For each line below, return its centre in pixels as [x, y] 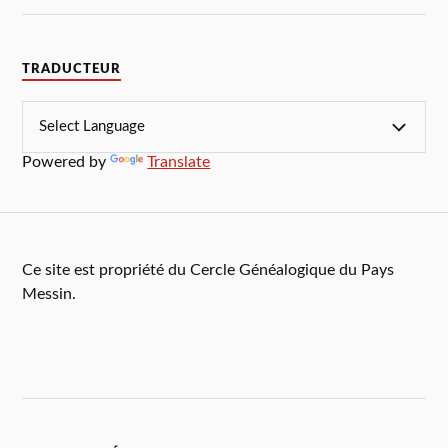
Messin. [49, 293]
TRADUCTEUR [72, 68]
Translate [179, 161]
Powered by [66, 161]
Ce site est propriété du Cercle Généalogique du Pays [208, 269]
